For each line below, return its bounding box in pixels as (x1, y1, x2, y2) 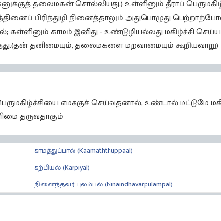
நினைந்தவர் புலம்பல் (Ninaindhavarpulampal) (34, 179, 173, 190)
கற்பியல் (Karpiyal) (34, 162, 90, 174)
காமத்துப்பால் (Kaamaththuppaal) (34, 145, 133, 157)
